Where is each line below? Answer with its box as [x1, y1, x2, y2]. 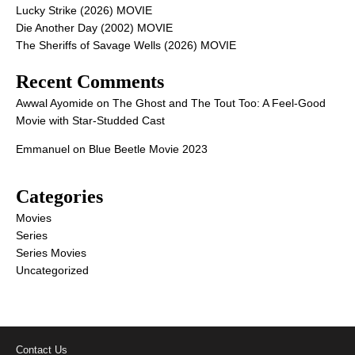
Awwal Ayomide [16, 97, 94, 110]
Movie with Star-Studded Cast [16, 114, 165, 128]
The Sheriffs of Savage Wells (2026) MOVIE [16, 39, 236, 52]
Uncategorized [16, 264, 89, 277]
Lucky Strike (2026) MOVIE [16, 4, 152, 17]
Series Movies [16, 246, 86, 260]
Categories [16, 186, 103, 208]
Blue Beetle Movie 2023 [89, 143, 208, 156]
